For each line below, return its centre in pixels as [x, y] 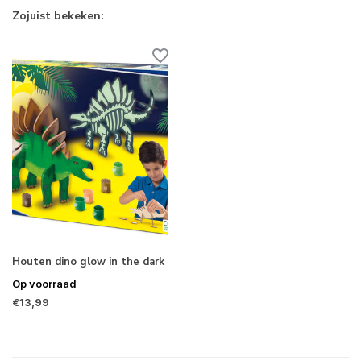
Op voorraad [44, 283]
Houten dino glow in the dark [88, 261]
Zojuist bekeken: [58, 15]
